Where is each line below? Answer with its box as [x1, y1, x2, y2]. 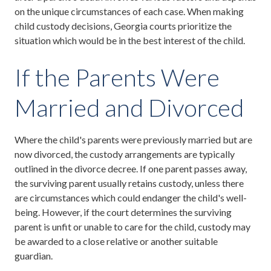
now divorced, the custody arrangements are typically [15, 148, 235, 160]
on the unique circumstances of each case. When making [15, 5, 244, 17]
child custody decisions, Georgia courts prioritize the [15, 19, 232, 31]
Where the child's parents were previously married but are [15, 133, 252, 145]
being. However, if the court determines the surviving [15, 206, 232, 218]
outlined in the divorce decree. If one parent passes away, [15, 162, 247, 174]
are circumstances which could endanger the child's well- [15, 191, 247, 203]
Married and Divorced [15, 93, 244, 122]
